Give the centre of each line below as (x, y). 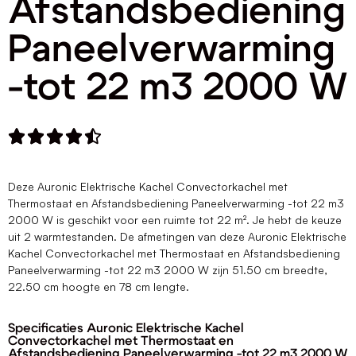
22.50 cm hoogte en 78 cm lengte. (100, 286)
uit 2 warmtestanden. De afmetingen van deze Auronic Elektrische (177, 236)
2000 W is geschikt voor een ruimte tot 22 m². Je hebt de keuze (175, 220)
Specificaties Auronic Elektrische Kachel (126, 329)
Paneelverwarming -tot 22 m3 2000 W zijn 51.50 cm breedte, (168, 270)
